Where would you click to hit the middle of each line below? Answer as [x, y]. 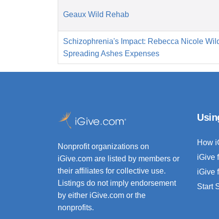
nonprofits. [76, 208]
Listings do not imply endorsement [117, 183]
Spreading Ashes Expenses [111, 54]
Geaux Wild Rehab [96, 15]
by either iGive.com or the [102, 196]
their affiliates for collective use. [112, 171]
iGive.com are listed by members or [119, 159]
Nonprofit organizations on [103, 147]
